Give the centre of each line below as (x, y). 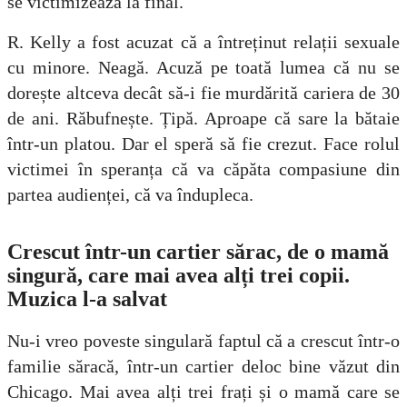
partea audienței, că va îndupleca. (130, 195)
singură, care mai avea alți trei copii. (179, 276)
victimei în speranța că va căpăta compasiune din (203, 169)
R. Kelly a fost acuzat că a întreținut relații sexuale (203, 42)
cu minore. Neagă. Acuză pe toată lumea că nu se (203, 68)
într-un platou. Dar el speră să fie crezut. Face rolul (203, 144)
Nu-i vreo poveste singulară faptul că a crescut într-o (203, 341)
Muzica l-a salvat (87, 299)
